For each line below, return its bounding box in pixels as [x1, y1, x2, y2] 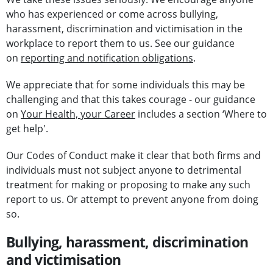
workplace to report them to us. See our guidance [6, 37, 235, 51]
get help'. [6, 122, 48, 136]
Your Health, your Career [21, 107, 135, 121]
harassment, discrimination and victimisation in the [6, 22, 243, 36]
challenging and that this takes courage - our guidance [6, 93, 255, 107]
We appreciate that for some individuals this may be [6, 78, 245, 92]
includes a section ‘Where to [135, 107, 267, 121]
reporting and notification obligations [21, 51, 193, 65]
